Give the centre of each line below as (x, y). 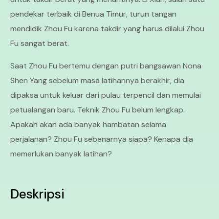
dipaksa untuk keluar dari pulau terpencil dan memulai (106, 95)
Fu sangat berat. (41, 44)
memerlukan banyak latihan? (61, 154)
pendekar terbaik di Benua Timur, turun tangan (94, 14)
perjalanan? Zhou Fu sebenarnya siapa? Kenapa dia (102, 139)
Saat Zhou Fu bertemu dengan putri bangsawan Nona (106, 66)
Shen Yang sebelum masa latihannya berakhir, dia (98, 81)
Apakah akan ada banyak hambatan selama (88, 125)
